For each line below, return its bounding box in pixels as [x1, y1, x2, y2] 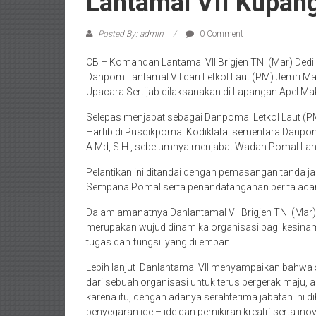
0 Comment [197, 28, 243, 39]
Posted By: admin [96, 28, 166, 39]
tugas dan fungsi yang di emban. [86, 236, 232, 248]
